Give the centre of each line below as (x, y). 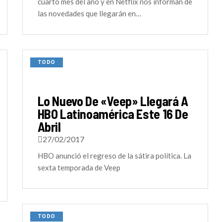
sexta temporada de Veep (79, 167)
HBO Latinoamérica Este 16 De (113, 114)
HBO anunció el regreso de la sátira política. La (114, 156)
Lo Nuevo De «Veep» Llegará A (113, 101)
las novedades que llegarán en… (89, 13)
